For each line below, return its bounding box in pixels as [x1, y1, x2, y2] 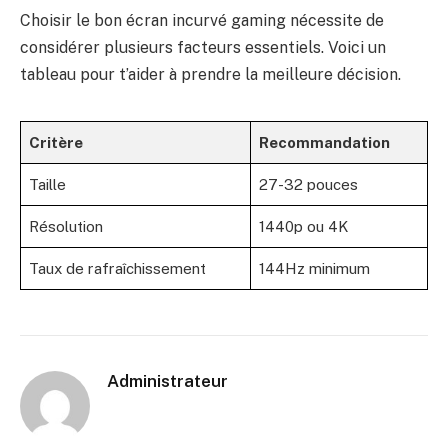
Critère [29, 134, 83, 152]
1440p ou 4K [259, 218, 348, 236]
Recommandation [259, 134, 390, 152]
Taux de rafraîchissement [29, 260, 206, 278]
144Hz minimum [259, 260, 370, 278]
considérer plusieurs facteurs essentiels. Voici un [20, 38, 386, 58]
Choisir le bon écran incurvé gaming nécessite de [20, 11, 384, 31]
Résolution [29, 218, 103, 236]
